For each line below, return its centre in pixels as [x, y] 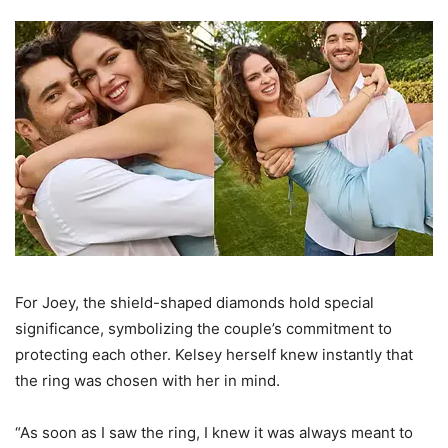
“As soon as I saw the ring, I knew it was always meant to [214, 433]
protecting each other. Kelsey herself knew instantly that [214, 355]
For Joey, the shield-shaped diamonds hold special [194, 303]
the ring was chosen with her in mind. [147, 381]
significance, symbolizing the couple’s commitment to [203, 329]
